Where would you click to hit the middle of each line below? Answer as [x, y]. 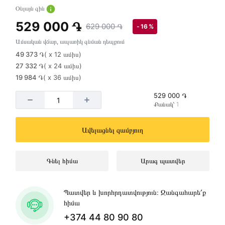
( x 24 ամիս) [63, 66]
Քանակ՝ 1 [166, 104]
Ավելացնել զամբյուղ [113, 130]
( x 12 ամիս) [63, 54]
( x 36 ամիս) [62, 77]
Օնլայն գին [30, 8]
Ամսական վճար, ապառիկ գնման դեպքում [70, 41]
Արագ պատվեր [163, 161]
